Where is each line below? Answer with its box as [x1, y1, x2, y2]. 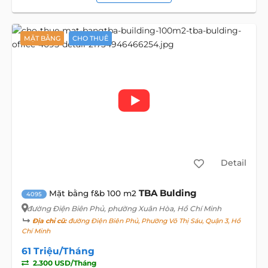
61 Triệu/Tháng [21, 245, 95, 257]
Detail [220, 157, 246, 169]
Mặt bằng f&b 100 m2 [48, 188, 136, 198]
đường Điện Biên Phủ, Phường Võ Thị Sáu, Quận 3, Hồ [66, 217, 240, 225]
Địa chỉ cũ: [32, 217, 66, 225]
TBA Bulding [138, 187, 197, 199]
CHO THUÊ [72, 33, 108, 42]
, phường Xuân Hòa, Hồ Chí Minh [103, 203, 221, 213]
